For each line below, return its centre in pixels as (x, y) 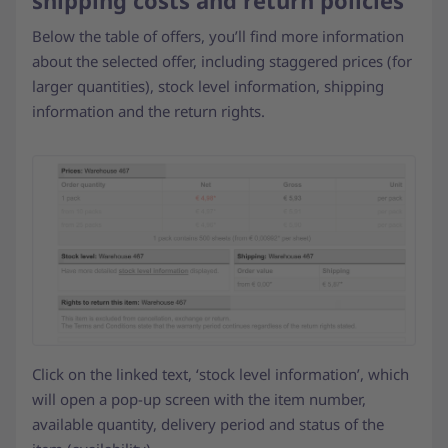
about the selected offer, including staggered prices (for (222, 61)
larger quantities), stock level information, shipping (208, 86)
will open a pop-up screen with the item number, (199, 398)
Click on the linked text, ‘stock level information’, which (220, 373)
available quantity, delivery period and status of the (208, 423)
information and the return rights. (150, 111)
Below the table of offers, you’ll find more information (218, 36)
